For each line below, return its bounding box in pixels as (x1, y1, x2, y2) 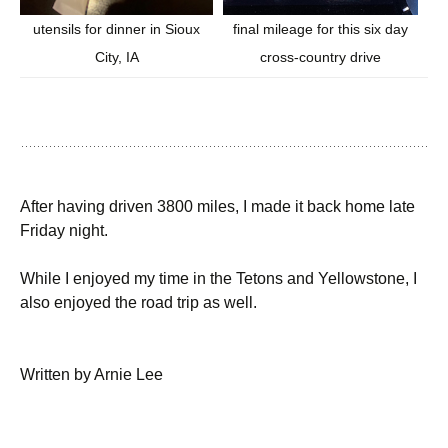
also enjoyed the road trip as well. (20, 294, 257, 312)
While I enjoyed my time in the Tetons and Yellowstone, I (20, 270, 417, 288)
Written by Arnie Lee (20, 366, 163, 384)
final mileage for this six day (233, 20, 408, 37)
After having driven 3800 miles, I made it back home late (20, 198, 415, 216)
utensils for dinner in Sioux (33, 20, 200, 37)
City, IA (94, 48, 139, 65)
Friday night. (20, 222, 108, 240)
